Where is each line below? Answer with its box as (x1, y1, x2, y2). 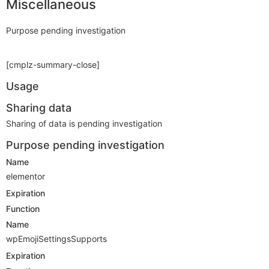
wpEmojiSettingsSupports (6, 233, 107, 244)
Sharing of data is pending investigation (6, 118, 162, 128)
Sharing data (6, 101, 71, 114)
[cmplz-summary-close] (6, 59, 100, 70)
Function (6, 203, 40, 214)
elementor (6, 171, 45, 181)
